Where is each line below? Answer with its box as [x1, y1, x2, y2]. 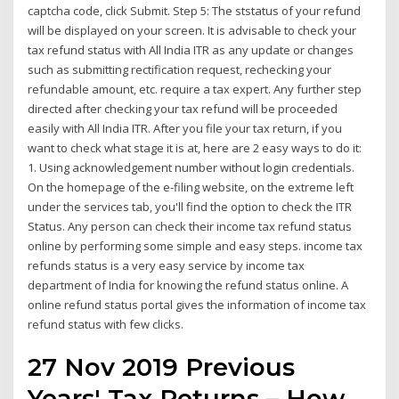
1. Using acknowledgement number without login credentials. [28, 159, 355, 175]
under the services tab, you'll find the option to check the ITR [28, 198, 353, 215]
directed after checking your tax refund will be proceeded [28, 100, 338, 117]
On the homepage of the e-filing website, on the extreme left [28, 178, 354, 195]
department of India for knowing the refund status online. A [28, 276, 349, 293]
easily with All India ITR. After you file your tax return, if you [28, 119, 343, 136]
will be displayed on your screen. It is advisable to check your [28, 21, 357, 38]
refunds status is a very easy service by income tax [28, 256, 305, 273]
